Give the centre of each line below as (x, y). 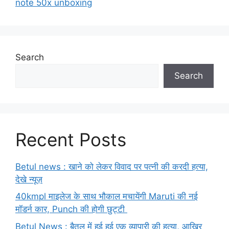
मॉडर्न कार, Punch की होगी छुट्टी (71, 209)
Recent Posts (71, 139)
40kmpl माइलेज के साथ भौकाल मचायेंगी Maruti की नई (107, 197)
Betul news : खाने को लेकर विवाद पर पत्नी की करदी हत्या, (112, 166)
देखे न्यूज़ (29, 179)
